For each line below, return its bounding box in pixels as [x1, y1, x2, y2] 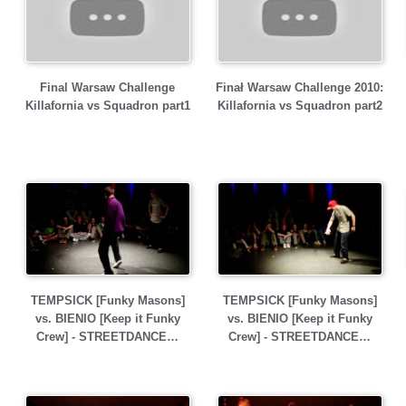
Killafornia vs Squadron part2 [217, 99, 382, 112]
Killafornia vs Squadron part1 [24, 99, 190, 112]
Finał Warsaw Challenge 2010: [216, 81, 383, 94]
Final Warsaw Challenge [40, 81, 175, 94]
